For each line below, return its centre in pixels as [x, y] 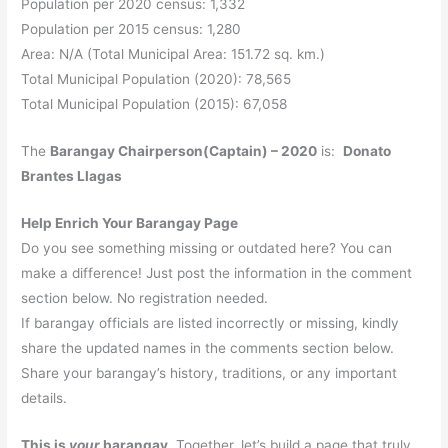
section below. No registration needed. [145, 297]
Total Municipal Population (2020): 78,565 [156, 78]
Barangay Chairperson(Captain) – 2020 [184, 150]
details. [44, 397]
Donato [367, 150]
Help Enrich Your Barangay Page [130, 222]
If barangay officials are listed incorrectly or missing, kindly [210, 322]
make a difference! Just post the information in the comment [217, 272]
